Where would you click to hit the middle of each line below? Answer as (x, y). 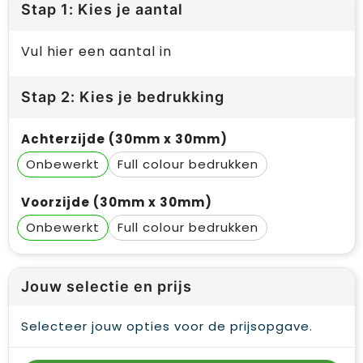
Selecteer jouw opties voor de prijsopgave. (167, 327)
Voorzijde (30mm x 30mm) (116, 203)
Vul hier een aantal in (96, 52)
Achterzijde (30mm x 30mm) (124, 139)
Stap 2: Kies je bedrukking (122, 97)
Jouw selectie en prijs (106, 287)
